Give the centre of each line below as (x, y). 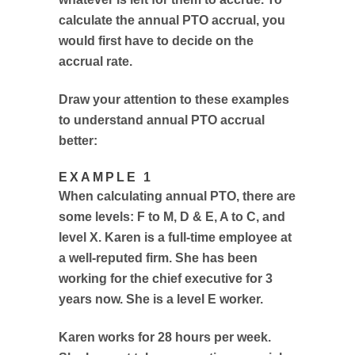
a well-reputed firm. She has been (158, 258)
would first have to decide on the (156, 41)
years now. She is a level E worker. (161, 299)
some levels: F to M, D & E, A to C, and (172, 217)
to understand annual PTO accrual (162, 120)
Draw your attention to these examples (174, 99)
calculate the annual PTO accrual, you (172, 20)
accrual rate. (95, 61)
